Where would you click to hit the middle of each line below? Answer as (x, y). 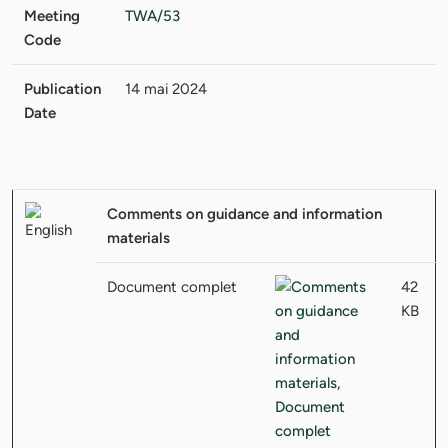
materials (138, 237)
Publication (62, 88)
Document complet (172, 286)
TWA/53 (152, 15)
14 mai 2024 (166, 88)
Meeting (52, 15)
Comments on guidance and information (244, 213)
